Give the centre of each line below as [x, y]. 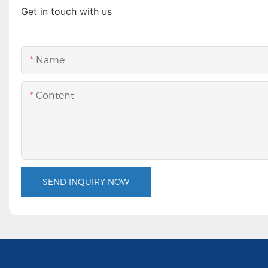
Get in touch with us [66, 11]
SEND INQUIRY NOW [86, 182]
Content [55, 95]
